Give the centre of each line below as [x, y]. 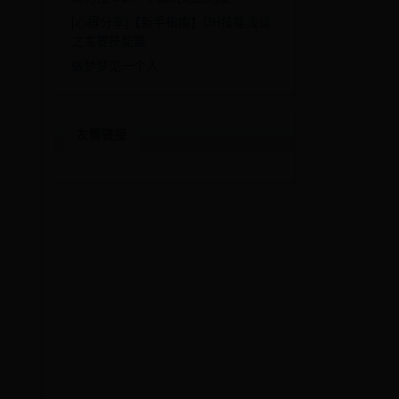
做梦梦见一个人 [114, 65]
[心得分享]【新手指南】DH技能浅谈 [171, 21]
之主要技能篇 [108, 40]
